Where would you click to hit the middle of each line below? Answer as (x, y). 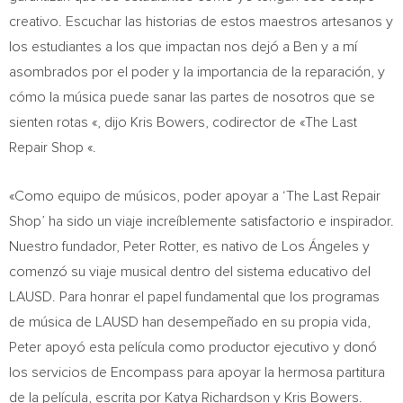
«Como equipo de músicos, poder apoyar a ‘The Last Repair (195, 196)
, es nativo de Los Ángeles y (282, 246)
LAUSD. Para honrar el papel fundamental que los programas (194, 297)
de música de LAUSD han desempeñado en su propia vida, (190, 322)
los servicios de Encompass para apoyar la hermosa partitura (197, 372)
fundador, (91, 246)
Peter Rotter (159, 246)
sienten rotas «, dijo (70, 122)
